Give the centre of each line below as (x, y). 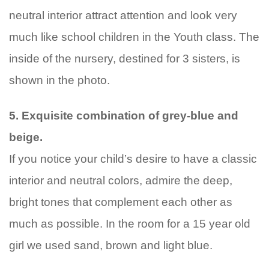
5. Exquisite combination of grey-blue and (124, 116)
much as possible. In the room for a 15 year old (130, 224)
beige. (26, 137)
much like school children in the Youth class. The (134, 37)
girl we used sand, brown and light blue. (111, 245)
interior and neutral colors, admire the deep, (121, 180)
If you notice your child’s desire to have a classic (133, 159)
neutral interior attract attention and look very (123, 15)
